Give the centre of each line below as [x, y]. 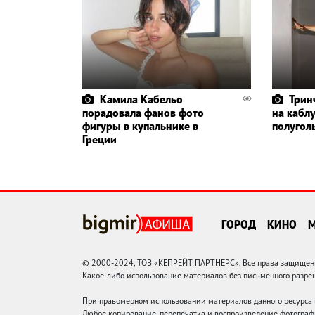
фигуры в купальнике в [140, 126]
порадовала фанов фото [143, 112]
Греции [99, 139]
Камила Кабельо [141, 99]
